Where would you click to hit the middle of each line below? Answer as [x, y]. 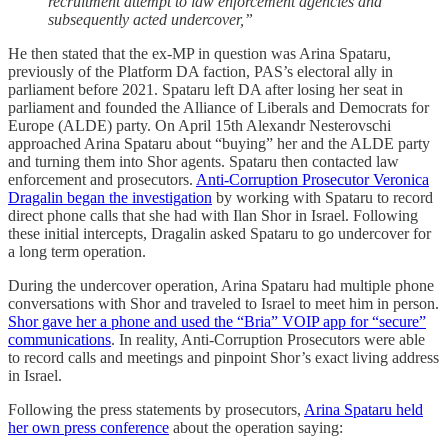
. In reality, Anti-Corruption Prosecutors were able [268, 340]
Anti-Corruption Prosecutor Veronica [312, 180]
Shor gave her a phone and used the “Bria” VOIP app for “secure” [217, 322]
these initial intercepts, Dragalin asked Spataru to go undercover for [219, 234]
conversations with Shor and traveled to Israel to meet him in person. [223, 304]
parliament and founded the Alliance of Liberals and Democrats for [218, 108]
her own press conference [88, 428]
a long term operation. [77, 252]
